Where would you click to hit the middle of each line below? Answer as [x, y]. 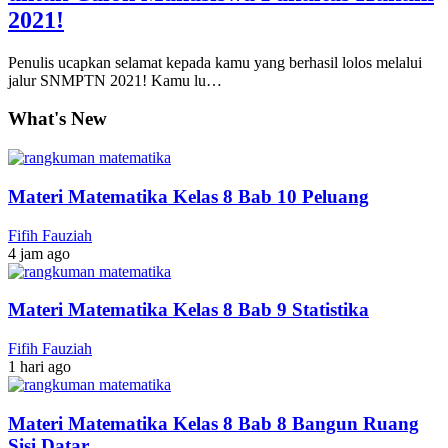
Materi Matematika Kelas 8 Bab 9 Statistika [188, 310]
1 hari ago [39, 366]
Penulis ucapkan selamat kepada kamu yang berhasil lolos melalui [215, 62]
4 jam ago [39, 253]
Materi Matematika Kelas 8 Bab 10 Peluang [188, 196]
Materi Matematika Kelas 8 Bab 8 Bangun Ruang [213, 423]
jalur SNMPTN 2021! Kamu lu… [115, 80]
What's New [57, 119]
